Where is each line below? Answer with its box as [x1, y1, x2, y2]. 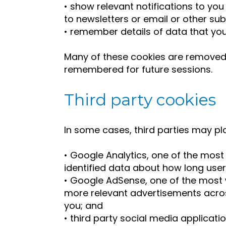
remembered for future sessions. [64, 63, 212, 76]
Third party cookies [64, 89, 216, 109]
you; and [64, 199, 103, 212]
